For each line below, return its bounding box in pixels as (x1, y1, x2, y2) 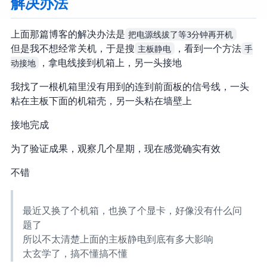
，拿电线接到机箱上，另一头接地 (39, 58, 182, 69)
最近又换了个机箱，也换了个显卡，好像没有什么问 (23, 206, 242, 216)
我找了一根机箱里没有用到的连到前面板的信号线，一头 (11, 82, 249, 92)
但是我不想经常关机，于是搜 (11, 44, 135, 54)
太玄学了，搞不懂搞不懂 (23, 249, 128, 259)
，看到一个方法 (174, 44, 241, 54)
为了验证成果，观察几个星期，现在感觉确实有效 (11, 144, 221, 154)
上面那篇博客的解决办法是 (11, 29, 125, 40)
